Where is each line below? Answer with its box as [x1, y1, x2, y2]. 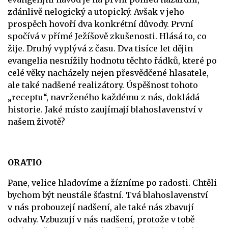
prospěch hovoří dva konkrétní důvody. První [8, 18, 193, 29]
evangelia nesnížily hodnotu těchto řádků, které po [8, 55, 217, 66]
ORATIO [8, 157, 42, 167]
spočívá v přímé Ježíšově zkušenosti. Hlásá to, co [8, 31, 207, 41]
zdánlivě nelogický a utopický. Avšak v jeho [8, 6, 184, 17]
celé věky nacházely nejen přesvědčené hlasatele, [8, 67, 209, 78]
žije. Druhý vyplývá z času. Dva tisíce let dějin [8, 43, 193, 53]
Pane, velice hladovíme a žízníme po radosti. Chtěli [8, 177, 217, 188]
